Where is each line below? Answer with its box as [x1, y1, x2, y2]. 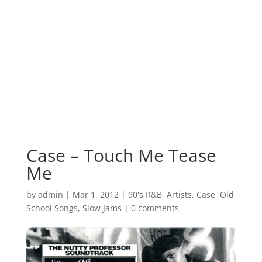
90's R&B [127, 189, 162, 200]
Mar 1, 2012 [72, 189, 119, 200]
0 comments [130, 202, 179, 213]
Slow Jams [82, 202, 122, 213]
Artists [166, 189, 192, 200]
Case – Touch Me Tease [26, 143, 216, 167]
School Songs [26, 202, 78, 213]
